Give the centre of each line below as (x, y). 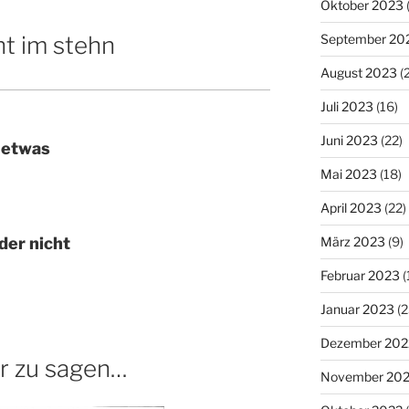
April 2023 (351, 207)
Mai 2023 (348, 173)
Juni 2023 (349, 140)
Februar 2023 (360, 275)
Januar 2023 (357, 309)
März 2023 (352, 241)
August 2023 (358, 72)
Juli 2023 (346, 106)
